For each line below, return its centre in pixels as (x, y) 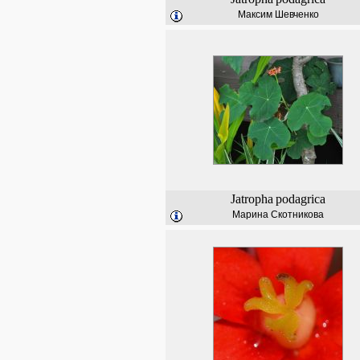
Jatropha (252, 199)
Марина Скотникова (278, 215)
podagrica (301, 199)
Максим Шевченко (278, 14)
